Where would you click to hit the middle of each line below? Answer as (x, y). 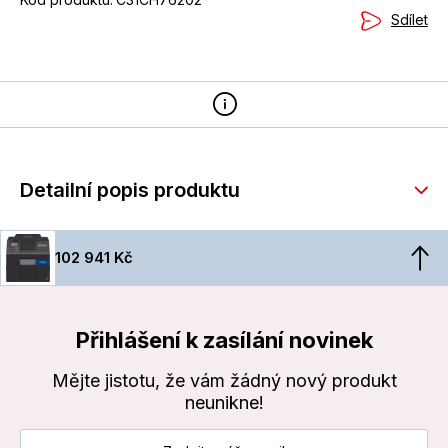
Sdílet (409, 20)
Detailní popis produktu (130, 190)
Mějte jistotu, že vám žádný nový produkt (224, 381)
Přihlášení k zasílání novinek (224, 340)
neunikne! (224, 403)
